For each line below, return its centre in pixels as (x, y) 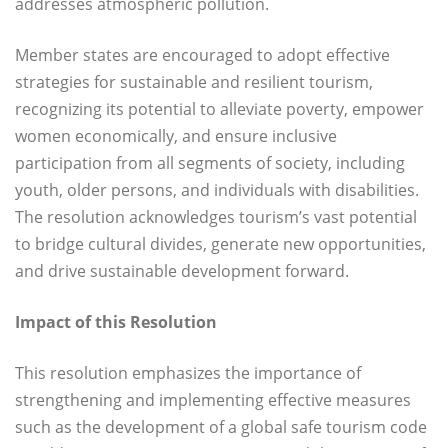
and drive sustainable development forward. (182, 271)
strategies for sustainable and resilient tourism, (194, 82)
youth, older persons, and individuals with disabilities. (217, 190)
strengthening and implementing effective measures (213, 400)
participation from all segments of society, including (210, 163)
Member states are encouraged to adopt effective (202, 55)
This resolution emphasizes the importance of (188, 373)
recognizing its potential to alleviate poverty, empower (219, 109)
